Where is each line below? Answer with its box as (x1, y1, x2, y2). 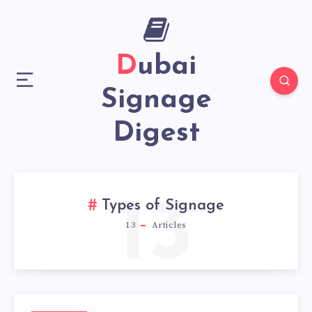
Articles (149, 219, 187, 231)
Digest (112, 120, 200, 148)
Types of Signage (102, 198, 224, 214)
